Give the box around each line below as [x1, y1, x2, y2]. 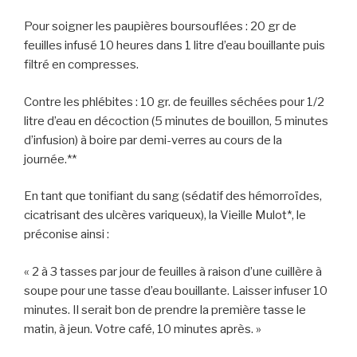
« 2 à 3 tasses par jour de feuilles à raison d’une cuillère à [24, 264, 322, 279]
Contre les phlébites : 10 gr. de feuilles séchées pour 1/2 [24, 94, 324, 109]
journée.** [24, 151, 76, 167]
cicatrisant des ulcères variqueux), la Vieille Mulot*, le [24, 208, 306, 223]
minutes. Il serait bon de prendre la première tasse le [24, 302, 306, 317]
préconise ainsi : [24, 227, 109, 242]
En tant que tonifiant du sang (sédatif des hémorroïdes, [24, 189, 322, 204]
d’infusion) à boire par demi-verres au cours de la [24, 132, 282, 147]
